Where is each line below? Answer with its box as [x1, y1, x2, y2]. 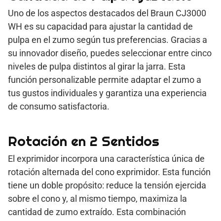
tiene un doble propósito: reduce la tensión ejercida [8, 180, 206, 190]
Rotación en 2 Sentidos [8, 132, 159, 150]
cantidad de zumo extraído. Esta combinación [8, 206, 186, 217]
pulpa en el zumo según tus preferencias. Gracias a [8, 34, 207, 45]
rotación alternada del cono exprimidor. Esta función [8, 166, 211, 177]
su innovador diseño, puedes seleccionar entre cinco [8, 47, 212, 58]
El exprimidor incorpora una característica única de [8, 153, 205, 164]
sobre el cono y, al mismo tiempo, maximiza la [8, 193, 187, 204]
